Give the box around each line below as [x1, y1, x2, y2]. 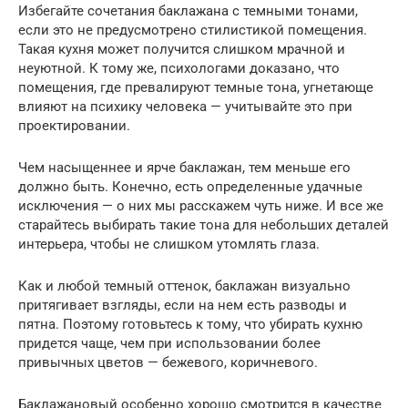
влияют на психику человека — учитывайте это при [18, 97, 352, 115]
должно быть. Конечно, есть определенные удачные [18, 178, 362, 195]
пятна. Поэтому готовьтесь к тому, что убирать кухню [18, 315, 362, 332]
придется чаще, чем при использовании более [18, 334, 321, 352]
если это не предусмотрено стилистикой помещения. [18, 21, 367, 38]
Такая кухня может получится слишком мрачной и [18, 40, 345, 57]
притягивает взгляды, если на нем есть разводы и [18, 296, 347, 313]
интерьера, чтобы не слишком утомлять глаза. [18, 235, 320, 252]
